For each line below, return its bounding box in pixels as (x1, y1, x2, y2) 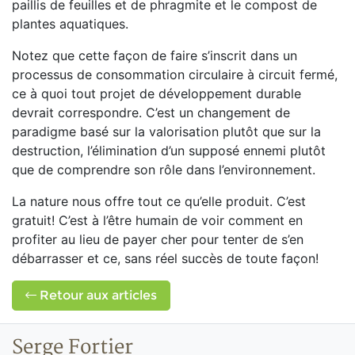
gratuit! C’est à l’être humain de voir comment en (12, 212, 303, 228)
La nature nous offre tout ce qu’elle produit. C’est (12, 193, 306, 209)
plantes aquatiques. (12, 16, 128, 32)
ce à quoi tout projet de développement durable (12, 86, 301, 101)
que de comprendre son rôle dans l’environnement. (12, 162, 315, 177)
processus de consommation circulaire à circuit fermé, (12, 67, 338, 82)
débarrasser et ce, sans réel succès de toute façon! (12, 250, 323, 266)
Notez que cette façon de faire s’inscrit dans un (12, 48, 297, 63)
